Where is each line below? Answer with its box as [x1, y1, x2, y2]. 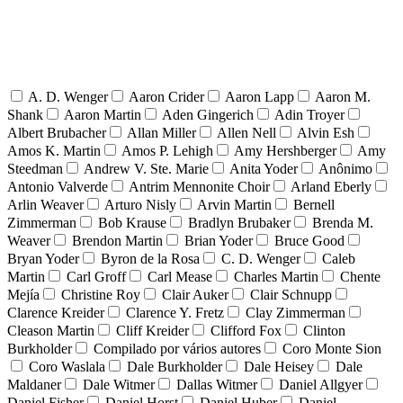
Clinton [303, 322, 345, 338]
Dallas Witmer [176, 376, 257, 392]
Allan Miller [127, 124, 196, 140]
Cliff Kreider [116, 322, 189, 338]
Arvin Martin [197, 196, 272, 212]
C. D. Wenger [221, 250, 300, 266]
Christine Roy [61, 286, 140, 302]
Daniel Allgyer [279, 376, 363, 392]
